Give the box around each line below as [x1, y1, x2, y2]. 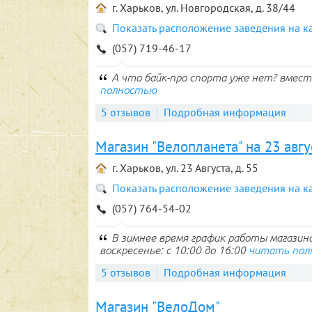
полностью [100, 84, 157, 96]
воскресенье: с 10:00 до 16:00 [100, 244, 249, 256]
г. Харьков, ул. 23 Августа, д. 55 [112, 161, 258, 175]
